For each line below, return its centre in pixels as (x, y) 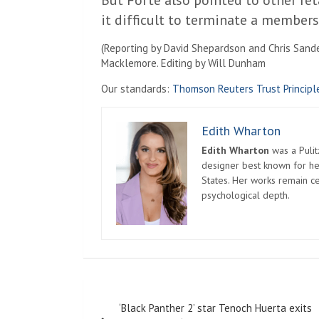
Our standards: (137, 89)
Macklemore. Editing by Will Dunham (183, 63)
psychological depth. (246, 195)
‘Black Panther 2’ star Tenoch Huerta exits (215, 308)
